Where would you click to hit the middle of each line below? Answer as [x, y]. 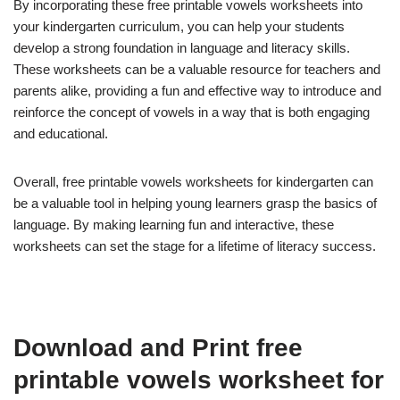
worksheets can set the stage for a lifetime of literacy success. [195, 246]
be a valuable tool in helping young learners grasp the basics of [195, 204]
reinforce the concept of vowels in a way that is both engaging [192, 112]
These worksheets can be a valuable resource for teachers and [197, 70]
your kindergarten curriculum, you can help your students [179, 27]
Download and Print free [158, 348]
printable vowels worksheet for [199, 380]
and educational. [61, 134]
